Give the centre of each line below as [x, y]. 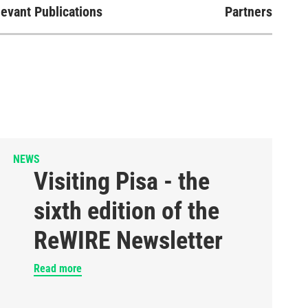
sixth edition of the [126, 211]
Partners [249, 12]
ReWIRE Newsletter [128, 241]
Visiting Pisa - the [121, 181]
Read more [57, 268]
